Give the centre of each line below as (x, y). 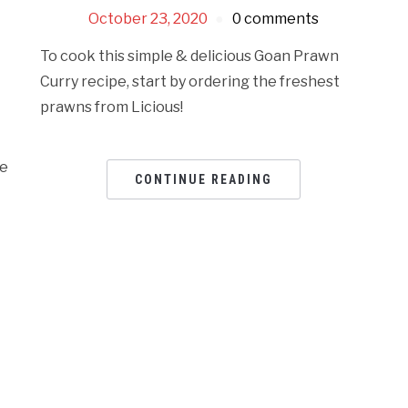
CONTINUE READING (204, 180)
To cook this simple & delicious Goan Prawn (190, 56)
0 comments (276, 19)
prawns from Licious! (112, 107)
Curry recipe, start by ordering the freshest (190, 82)
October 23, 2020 (148, 19)
